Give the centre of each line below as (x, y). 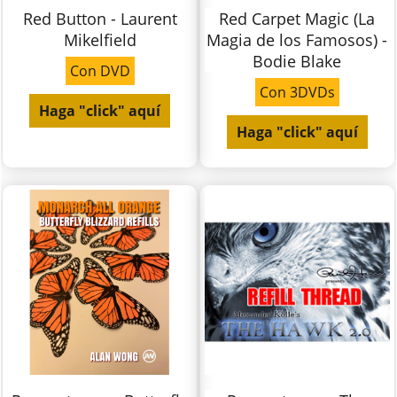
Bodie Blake (297, 62)
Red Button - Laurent (100, 19)
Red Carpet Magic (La (297, 19)
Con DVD (100, 71)
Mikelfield (100, 40)
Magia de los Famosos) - (297, 40)
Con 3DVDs (297, 93)
